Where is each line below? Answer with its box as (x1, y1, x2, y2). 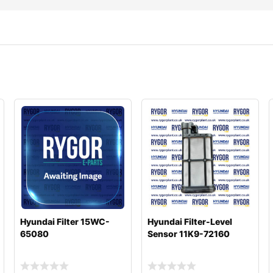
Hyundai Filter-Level (147, 216, 232, 227)
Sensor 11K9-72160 (147, 229, 230, 239)
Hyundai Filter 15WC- (19, 216, 110, 227)
